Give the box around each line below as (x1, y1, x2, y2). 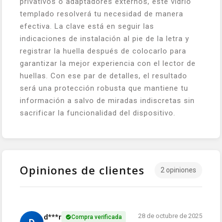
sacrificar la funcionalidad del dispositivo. (20, 108, 175, 117)
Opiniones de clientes (20, 163, 145, 178)
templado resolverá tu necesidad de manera (20, 9, 183, 18)
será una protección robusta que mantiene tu (20, 83, 188, 93)
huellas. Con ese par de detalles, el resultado (20, 71, 187, 80)
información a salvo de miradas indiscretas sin (20, 96, 195, 105)
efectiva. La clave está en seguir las (20, 21, 154, 31)
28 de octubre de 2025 (138, 212, 202, 220)
